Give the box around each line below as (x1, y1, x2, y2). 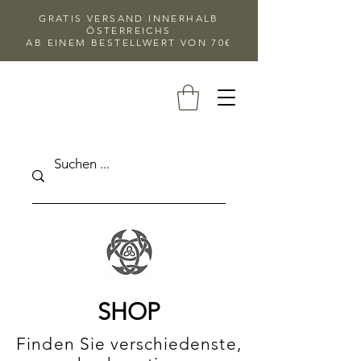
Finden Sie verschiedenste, (16, 334, 242, 355)
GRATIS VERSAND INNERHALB (39, 12, 219, 24)
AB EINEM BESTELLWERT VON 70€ (26, 36, 232, 48)
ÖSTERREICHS (86, 24, 172, 36)
